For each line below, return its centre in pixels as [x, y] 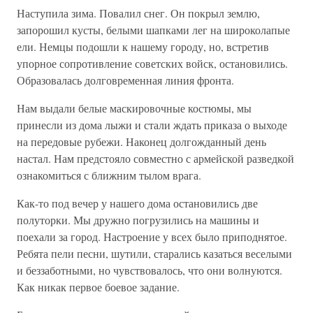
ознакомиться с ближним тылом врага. [109, 175]
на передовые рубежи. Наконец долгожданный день [141, 141]
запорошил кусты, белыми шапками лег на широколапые [153, 30]
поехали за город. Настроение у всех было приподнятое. [152, 236]
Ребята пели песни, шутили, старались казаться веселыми [154, 253]
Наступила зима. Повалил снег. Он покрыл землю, [138, 13]
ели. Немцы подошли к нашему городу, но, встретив [143, 46]
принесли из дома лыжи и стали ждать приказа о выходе [152, 125]
